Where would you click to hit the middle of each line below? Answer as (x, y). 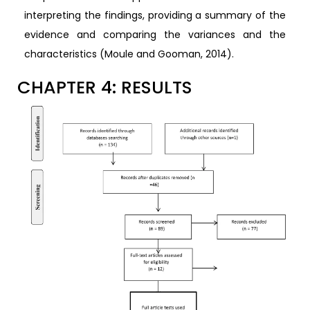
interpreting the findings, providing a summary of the (155, 16)
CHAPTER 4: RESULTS (105, 88)
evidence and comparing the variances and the (155, 35)
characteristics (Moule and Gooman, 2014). (129, 54)
